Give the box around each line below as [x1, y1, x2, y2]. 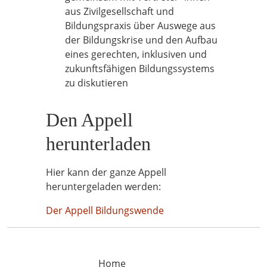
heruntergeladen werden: [46, 180, 161, 193]
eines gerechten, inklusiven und [65, 48, 207, 61]
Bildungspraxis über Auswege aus [65, 19, 216, 32]
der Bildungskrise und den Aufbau [65, 33, 218, 46]
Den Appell [46, 109, 133, 131]
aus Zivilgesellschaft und [65, 5, 174, 18]
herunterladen [46, 133, 151, 154]
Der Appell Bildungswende [46, 204, 164, 217]
